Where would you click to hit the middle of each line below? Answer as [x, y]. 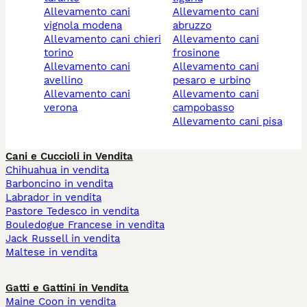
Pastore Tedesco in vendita [72, 211]
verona [61, 108]
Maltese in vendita [51, 253]
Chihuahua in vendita [57, 170]
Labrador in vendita [53, 198]
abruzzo [192, 26]
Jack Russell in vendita [63, 239]
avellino [63, 81]
